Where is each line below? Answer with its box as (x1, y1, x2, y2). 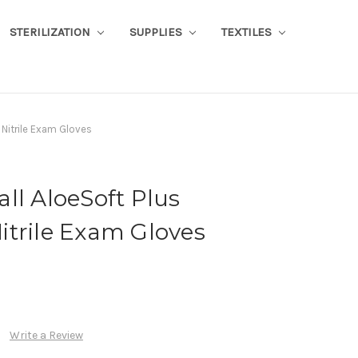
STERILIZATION (9, 24, 93, 39)
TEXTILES (221, 24, 275, 39)
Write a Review (9, 328, 83, 343)
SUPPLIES (129, 24, 185, 39)
